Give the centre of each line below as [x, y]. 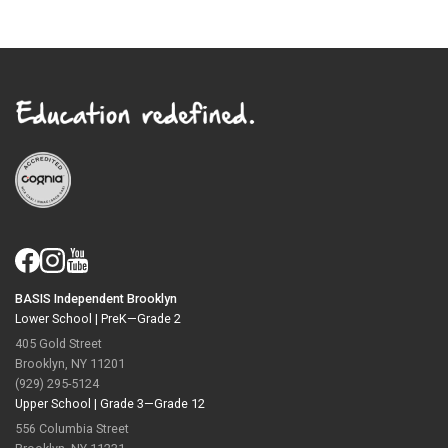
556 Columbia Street [72, 428]
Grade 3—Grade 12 [152, 403]
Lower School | [58, 318]
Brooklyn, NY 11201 [70, 363]
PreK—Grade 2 [141, 318]
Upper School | [57, 403]
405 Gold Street [58, 343]
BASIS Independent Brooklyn [96, 298]
